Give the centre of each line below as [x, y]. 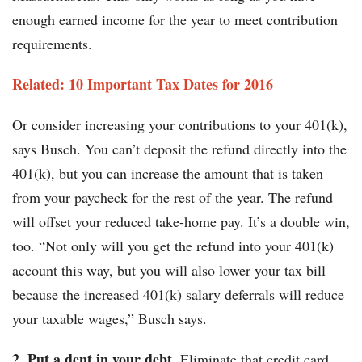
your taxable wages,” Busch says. [109, 319]
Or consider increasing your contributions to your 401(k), [180, 125]
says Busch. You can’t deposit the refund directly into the [179, 149]
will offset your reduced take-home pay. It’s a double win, [181, 222]
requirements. [52, 44]
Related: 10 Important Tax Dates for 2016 [143, 84]
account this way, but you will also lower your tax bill [169, 270]
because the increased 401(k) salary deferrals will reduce [178, 295]
